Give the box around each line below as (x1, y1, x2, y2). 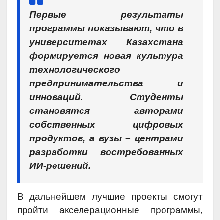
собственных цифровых (29, 119, 183, 130)
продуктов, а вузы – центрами (29, 133, 183, 144)
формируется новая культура (29, 51, 183, 61)
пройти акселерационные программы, (17, 205, 203, 216)
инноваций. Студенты (29, 92, 183, 103)
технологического (29, 64, 120, 75)
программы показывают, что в (29, 23, 183, 34)
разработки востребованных (29, 147, 183, 158)
